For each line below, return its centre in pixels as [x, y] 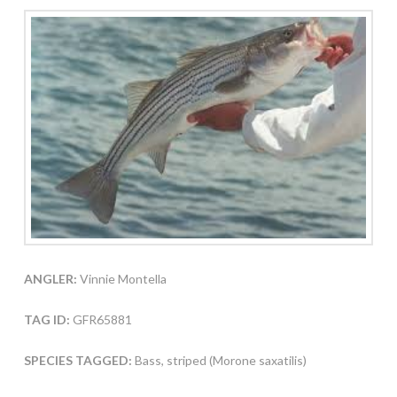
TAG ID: [47, 320]
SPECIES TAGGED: [79, 361]
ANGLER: [50, 279]
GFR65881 [101, 320]
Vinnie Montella [121, 279]
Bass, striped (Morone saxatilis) [220, 361]
